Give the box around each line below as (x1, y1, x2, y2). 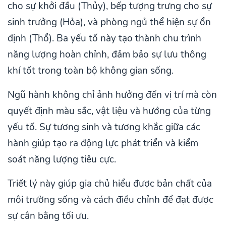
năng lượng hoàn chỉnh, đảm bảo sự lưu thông (8, 47, 206, 61)
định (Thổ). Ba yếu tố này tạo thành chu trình (8, 31, 201, 45)
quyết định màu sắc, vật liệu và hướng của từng (8, 104, 211, 118)
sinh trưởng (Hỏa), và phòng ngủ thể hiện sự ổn (8, 15, 211, 29)
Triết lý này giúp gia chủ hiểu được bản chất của (8, 177, 212, 190)
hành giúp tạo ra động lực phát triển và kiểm (8, 136, 198, 150)
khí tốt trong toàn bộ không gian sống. (8, 64, 174, 77)
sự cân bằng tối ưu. (8, 209, 89, 222)
